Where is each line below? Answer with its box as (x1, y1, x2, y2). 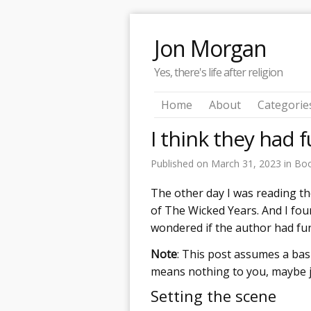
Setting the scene (151, 285, 276, 306)
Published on (151, 156, 211, 170)
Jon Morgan (154, 33, 267, 63)
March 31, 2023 (211, 156, 284, 170)
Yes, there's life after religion (154, 65, 283, 80)
